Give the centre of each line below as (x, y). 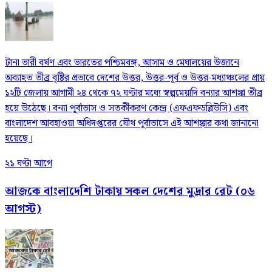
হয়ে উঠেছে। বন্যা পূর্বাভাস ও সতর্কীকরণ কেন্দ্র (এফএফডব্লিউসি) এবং (127, 108)
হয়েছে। (19, 138)
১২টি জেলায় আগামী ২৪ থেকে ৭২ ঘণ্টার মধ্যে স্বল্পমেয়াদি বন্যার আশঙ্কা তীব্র (134, 93)
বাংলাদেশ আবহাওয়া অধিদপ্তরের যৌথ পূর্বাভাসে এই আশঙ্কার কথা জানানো (132, 123)
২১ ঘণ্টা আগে (29, 163)
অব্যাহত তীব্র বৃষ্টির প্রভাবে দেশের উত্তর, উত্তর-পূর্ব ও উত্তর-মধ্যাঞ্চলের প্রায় (135, 78)
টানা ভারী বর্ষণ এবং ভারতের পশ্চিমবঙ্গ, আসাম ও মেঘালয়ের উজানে (122, 63)
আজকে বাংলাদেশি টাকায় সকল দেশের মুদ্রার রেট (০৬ (130, 191)
